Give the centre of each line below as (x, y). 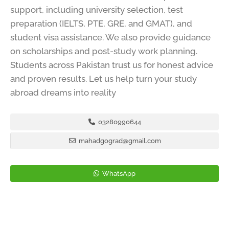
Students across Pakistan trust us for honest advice (112, 65)
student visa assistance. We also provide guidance (110, 38)
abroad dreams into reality (63, 93)
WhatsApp (118, 174)
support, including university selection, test (97, 10)
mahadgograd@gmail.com (119, 141)
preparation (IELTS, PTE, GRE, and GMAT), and (101, 24)
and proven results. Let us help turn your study (104, 79)
